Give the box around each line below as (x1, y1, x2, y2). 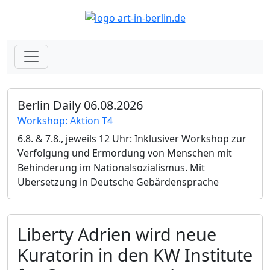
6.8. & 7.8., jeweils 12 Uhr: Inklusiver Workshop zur (17, 131, 246, 145)
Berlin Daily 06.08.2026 (17, 96, 143, 113)
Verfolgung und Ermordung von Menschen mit (17, 146, 232, 160)
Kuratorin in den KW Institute (17, 242, 253, 266)
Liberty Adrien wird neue (17, 222, 216, 246)
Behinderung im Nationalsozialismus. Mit (17, 160, 205, 174)
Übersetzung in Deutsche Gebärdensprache (17, 175, 219, 189)
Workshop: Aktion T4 (17, 113, 113, 127)
